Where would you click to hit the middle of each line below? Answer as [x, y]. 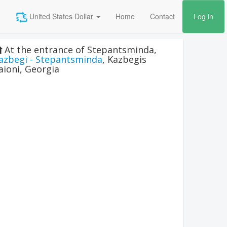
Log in [203, 16]
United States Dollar [60, 16]
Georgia [42, 69]
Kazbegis [127, 59]
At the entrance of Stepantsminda [79, 50]
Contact [162, 16]
